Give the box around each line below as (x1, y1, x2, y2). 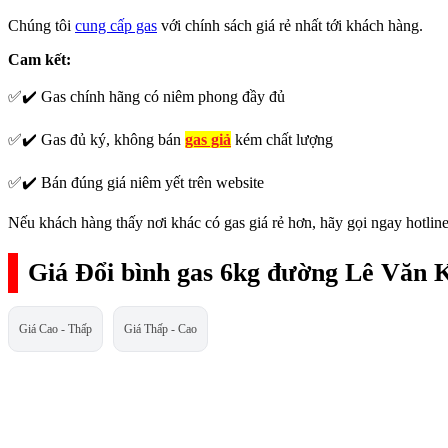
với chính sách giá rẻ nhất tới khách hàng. (157, 17, 423, 35)
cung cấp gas (75, 17, 157, 35)
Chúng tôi (8, 17, 75, 35)
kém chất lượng (231, 131, 333, 149)
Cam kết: (8, 51, 75, 69)
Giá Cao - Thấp (19, 321, 92, 336)
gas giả (185, 131, 231, 149)
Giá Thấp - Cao (124, 321, 197, 336)
